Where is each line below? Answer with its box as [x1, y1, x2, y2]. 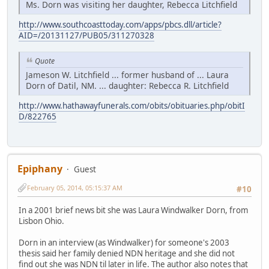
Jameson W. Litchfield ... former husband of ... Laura [26, 68, 229, 80]
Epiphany [17, 162, 62, 175]
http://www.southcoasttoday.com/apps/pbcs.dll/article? [19, 19, 222, 30]
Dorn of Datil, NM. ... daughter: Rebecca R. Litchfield [26, 79, 229, 91]
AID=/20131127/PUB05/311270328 [19, 29, 154, 41]
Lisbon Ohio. [19, 216, 64, 227]
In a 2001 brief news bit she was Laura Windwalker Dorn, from [19, 205, 248, 216]
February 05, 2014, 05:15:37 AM [27, 183, 122, 192]
